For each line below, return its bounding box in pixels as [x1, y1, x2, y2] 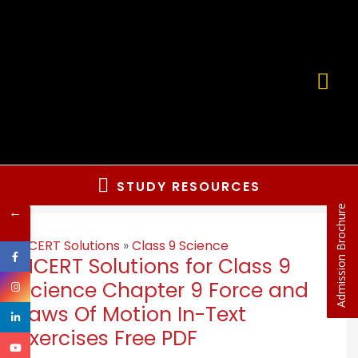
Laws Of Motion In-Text [18, 300, 246, 329]
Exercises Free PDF [18, 324, 197, 353]
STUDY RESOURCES [117, 177, 261, 196]
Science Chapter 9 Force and [18, 276, 308, 305]
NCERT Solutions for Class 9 [18, 253, 291, 281]
